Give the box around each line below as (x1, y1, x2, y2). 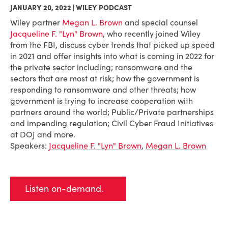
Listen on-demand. (25, 183, 103, 194)
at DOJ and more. (10, 129, 75, 139)
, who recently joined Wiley (103, 28, 201, 39)
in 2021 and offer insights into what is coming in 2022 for (10, 51, 214, 61)
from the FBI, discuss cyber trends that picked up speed (10, 40, 215, 50)
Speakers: (10, 140, 49, 151)
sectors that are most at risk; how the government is (10, 73, 199, 83)
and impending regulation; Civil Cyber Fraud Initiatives (10, 118, 213, 128)
